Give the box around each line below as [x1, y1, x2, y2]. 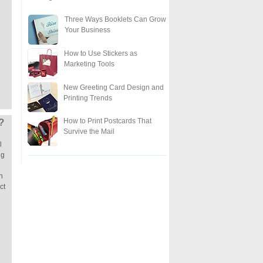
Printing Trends [63, 93, 112, 102]
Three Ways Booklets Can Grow [64, 15, 166, 23]
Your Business [64, 25, 110, 34]
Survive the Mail [63, 127, 114, 136]
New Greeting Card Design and [63, 83, 164, 92]
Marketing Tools [63, 59, 114, 68]
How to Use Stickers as [63, 49, 137, 58]
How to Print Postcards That [63, 116, 151, 125]
